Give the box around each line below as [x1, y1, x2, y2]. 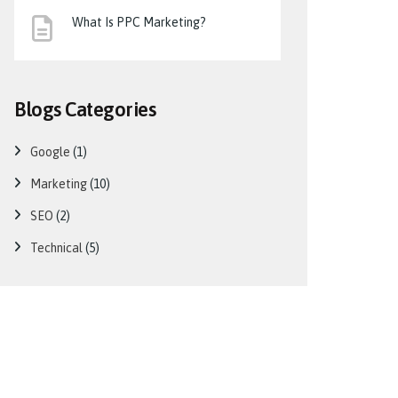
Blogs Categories [14, 98, 155, 121]
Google [30, 145, 70, 159]
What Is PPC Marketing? [72, 15, 206, 29]
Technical [30, 241, 83, 255]
